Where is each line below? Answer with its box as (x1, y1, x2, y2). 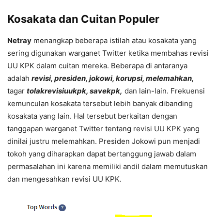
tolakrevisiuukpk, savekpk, (27, 86, 123, 96)
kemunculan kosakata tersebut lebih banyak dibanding (7, 99, 193, 108)
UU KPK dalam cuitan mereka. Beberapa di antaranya (7, 61, 187, 71)
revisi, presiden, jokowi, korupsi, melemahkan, (31, 74, 194, 83)
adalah (7, 74, 31, 83)
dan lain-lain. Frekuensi (124, 86, 205, 96)
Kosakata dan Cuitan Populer (7, 13, 159, 26)
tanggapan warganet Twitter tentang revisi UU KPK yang (7, 124, 200, 134)
